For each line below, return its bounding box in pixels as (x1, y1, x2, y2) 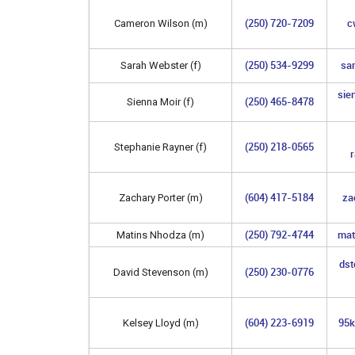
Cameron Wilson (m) (113, 17, 208, 29)
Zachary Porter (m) (118, 191, 203, 204)
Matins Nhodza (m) (116, 228, 204, 241)
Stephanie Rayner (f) (114, 140, 207, 153)
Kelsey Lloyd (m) (122, 316, 199, 329)
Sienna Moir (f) (127, 95, 194, 108)
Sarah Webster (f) (120, 59, 201, 71)
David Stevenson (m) (113, 265, 208, 278)
